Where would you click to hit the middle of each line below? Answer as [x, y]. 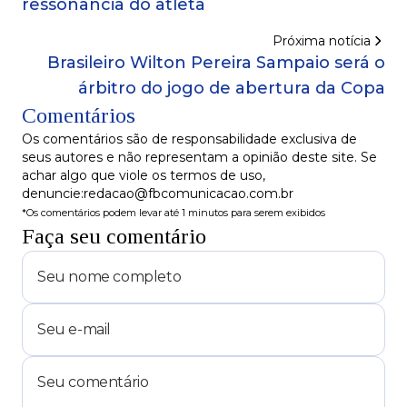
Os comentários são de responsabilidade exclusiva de [189, 139]
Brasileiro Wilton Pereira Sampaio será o [216, 63]
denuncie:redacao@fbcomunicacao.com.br [158, 194]
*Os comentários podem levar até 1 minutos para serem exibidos [174, 213]
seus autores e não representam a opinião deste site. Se [199, 158]
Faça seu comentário [114, 237]
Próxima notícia [322, 41]
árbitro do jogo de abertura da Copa [232, 89]
